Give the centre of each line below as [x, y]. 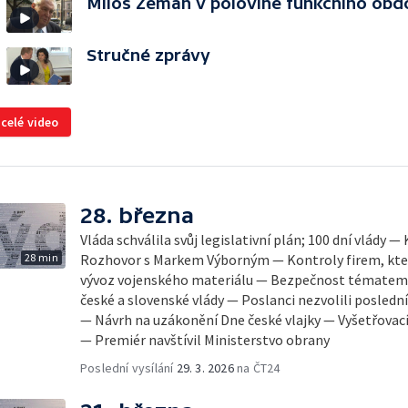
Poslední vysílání [128, 368]
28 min [41, 257]
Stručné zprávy [148, 55]
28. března [137, 215]
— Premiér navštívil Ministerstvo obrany [205, 340]
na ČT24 [257, 368]
